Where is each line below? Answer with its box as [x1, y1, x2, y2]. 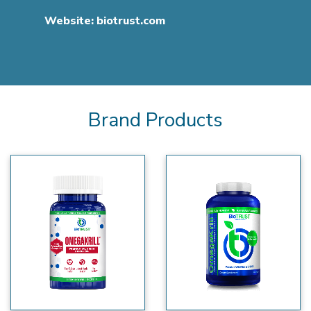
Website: [44, 12, 94, 28]
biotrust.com [96, 12, 165, 28]
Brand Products [88, 106, 223, 133]
